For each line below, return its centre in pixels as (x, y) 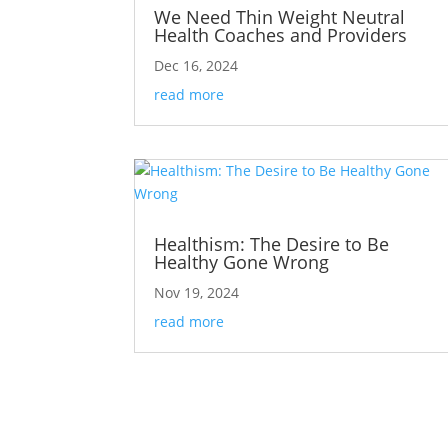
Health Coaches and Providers (281, 35)
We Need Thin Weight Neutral (280, 17)
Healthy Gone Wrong (242, 261)
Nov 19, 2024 (197, 292)
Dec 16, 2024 (196, 66)
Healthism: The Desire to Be (272, 243)
